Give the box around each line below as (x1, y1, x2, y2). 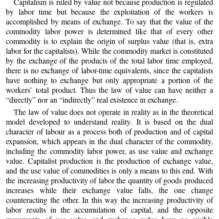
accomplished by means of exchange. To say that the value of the (6, 16, 213, 26)
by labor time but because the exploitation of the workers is (6, 6, 213, 17)
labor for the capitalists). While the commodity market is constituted (6, 45, 213, 56)
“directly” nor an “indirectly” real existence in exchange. (6, 94, 178, 105)
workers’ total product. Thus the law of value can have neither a (6, 84, 213, 95)
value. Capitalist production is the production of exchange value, (6, 155, 213, 166)
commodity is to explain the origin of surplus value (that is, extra (6, 35, 213, 46)
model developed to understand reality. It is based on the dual (6, 116, 213, 127)
